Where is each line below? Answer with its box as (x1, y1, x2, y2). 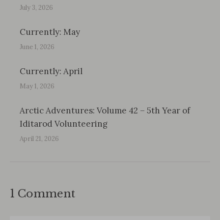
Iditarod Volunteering (20, 118, 108, 129)
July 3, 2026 (20, 3, 53, 12)
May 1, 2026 (20, 82, 55, 90)
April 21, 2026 (20, 135, 59, 143)
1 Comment (10, 187, 75, 200)
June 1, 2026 (20, 43, 55, 51)
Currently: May (20, 27, 80, 37)
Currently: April (20, 66, 82, 77)
